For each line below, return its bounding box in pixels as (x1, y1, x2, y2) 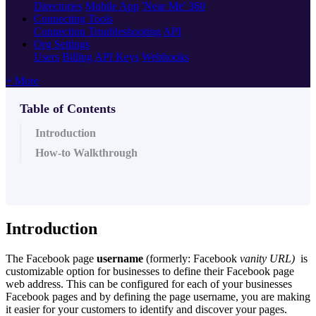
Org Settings (34, 37, 90, 50)
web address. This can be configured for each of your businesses (6, 277, 292, 290)
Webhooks (142, 50, 189, 63)
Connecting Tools (34, 12, 113, 25)
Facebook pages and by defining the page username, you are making (6, 290, 310, 303)
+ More (6, 74, 39, 87)
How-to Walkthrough (35, 146, 138, 159)
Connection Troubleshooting (34, 25, 161, 37)
